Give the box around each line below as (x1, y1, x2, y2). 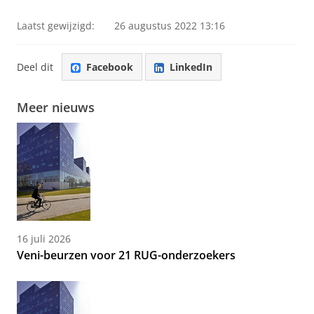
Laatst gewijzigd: (17, 19, 95, 32)
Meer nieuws (17, 99, 95, 116)
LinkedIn (170, 60, 212, 74)
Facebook (86, 60, 133, 74)
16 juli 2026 (17, 232, 71, 246)
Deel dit (17, 60, 53, 74)
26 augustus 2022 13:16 (114, 19, 225, 32)
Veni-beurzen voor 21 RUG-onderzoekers (17, 247, 235, 264)
